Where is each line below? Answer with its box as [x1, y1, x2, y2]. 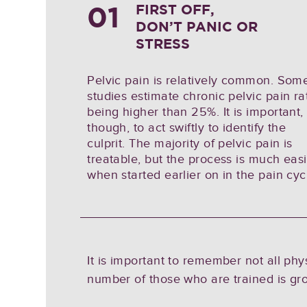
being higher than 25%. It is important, [87, 105, 304, 119]
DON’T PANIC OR [136, 19, 258, 35]
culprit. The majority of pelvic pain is [87, 136, 293, 151]
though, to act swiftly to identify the [87, 121, 286, 135]
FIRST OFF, [136, 1, 215, 18]
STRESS [136, 36, 191, 52]
